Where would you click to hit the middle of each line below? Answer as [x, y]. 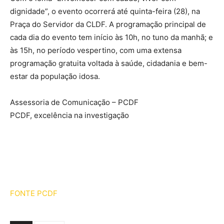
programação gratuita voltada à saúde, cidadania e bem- [109, 63]
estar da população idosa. [55, 76]
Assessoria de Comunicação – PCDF [74, 102]
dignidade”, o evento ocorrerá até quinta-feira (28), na [105, 11]
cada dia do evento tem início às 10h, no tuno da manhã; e [111, 37]
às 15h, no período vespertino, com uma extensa [96, 50]
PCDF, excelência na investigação [69, 115]
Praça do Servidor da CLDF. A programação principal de [108, 24]
